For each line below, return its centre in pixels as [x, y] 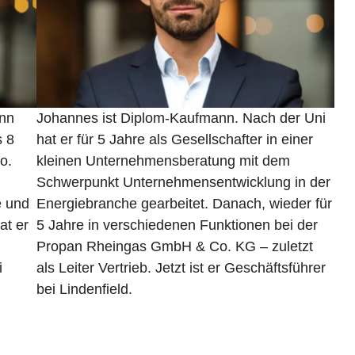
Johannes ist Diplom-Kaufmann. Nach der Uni [181, 118]
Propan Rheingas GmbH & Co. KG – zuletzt [174, 247]
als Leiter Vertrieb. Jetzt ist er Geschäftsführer [181, 268]
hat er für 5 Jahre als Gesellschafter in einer [174, 140]
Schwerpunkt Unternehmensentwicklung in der [183, 183]
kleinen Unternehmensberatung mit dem [163, 161]
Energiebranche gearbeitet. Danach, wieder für [184, 204]
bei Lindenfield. [84, 290]
